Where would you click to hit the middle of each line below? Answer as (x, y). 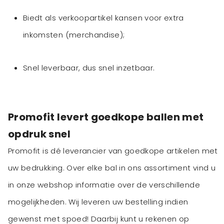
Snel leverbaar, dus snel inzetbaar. (89, 68)
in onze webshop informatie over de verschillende (104, 185)
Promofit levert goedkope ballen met (106, 117)
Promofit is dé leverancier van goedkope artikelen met (113, 151)
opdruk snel (39, 134)
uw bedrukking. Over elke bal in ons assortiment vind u (112, 168)
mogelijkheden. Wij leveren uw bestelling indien (98, 202)
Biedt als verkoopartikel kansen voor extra (103, 18)
